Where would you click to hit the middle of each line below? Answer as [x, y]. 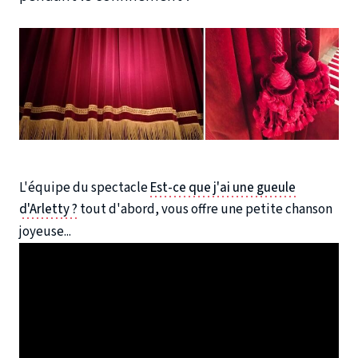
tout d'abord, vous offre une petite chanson [205, 209]
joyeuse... [45, 231]
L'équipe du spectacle [85, 187]
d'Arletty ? [48, 209]
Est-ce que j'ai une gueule [223, 187]
